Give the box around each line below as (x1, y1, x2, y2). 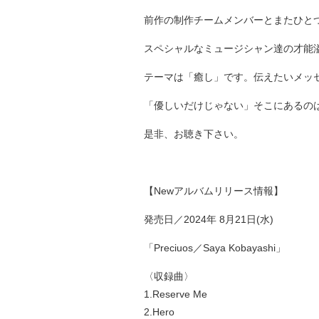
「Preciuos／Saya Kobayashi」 (144, 242, 286, 253)
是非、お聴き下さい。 (144, 128, 244, 140)
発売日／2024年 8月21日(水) (144, 214, 273, 225)
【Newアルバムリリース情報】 (144, 185, 283, 197)
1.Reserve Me (144, 288, 207, 300)
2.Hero (144, 306, 174, 318)
